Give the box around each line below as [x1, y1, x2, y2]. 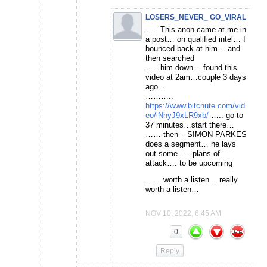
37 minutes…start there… [145, 120, 234, 130]
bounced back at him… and [145, 44, 240, 54]
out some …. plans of [145, 149, 220, 159]
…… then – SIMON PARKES [145, 130, 247, 139]
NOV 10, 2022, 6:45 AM [145, 209, 221, 218]
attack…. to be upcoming [145, 159, 232, 168]
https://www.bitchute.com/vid [145, 101, 245, 111]
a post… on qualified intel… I [145, 35, 246, 44]
